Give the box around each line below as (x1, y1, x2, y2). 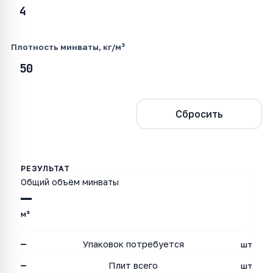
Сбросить (175, 108, 223, 120)
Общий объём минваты (21, 177, 119, 187)
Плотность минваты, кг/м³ (11, 42, 125, 52)
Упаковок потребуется (82, 239, 184, 249)
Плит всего (108, 260, 158, 271)
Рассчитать (44, 108, 104, 120)
